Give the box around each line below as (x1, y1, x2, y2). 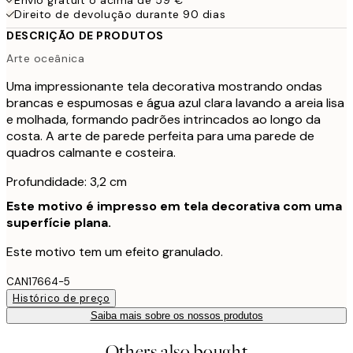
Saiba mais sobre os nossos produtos (90, 310, 263, 322)
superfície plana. (6, 214, 111, 232)
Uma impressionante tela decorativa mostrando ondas (6, 78, 322, 95)
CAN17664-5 (6, 275, 70, 289)
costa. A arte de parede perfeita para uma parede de (6, 128, 314, 145)
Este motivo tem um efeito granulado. (6, 243, 223, 261)
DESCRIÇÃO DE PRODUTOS (6, 28, 164, 43)
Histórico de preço (13, 292, 110, 306)
